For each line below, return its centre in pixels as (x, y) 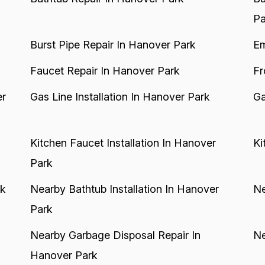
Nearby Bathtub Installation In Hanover (124, 189)
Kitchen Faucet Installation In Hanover (123, 143)
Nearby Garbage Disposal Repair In (115, 235)
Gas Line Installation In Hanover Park (120, 97)
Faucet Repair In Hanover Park (105, 71)
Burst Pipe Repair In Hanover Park (113, 45)
